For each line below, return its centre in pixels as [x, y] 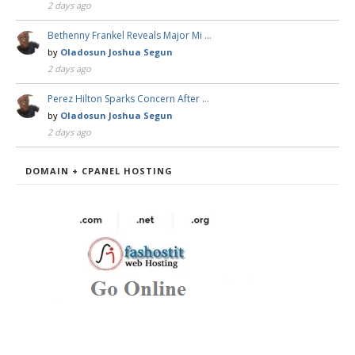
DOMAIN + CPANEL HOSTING [99, 171]
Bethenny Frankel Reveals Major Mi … [130, 36]
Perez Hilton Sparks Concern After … [128, 99]
